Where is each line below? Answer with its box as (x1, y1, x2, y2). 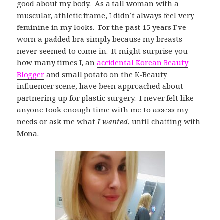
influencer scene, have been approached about (17, 81, 184, 91)
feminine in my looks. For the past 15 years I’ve (17, 22, 187, 32)
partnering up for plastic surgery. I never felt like (17, 92, 194, 103)
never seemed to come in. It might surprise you (17, 45, 188, 55)
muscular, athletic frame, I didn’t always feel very (17, 10, 194, 20)
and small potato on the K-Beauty (44, 69, 167, 79)
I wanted (95, 116, 128, 126)
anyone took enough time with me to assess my (17, 104, 189, 114)
